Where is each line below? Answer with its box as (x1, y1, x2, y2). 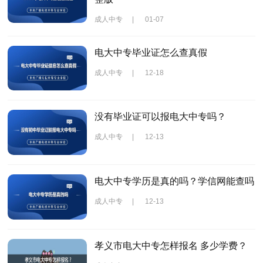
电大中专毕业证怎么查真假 (94, 47, 207, 58)
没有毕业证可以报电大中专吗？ (94, 112, 226, 122)
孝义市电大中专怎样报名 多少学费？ (94, 240, 247, 251)
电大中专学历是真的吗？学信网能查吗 (94, 176, 254, 187)
